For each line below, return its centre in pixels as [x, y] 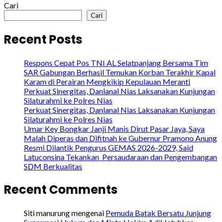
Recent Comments [61, 190]
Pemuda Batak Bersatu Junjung [158, 213]
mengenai [88, 213]
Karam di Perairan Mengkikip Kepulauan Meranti [107, 82]
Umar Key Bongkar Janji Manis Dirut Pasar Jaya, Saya [114, 129]
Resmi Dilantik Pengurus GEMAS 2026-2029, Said [109, 148]
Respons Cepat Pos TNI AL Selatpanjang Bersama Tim [116, 63]
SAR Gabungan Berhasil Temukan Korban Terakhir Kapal [120, 72]
